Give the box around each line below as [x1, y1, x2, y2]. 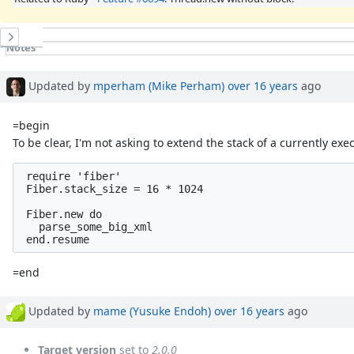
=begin [13, 118, 51, 134]
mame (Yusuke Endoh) [93, 303, 211, 318]
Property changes [6, 54, 95, 68]
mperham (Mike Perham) [93, 77, 224, 93]
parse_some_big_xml [20, 220, 153, 234]
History [6, 27, 43, 41]
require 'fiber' [20, 170, 122, 183]
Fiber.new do [20, 208, 103, 221]
